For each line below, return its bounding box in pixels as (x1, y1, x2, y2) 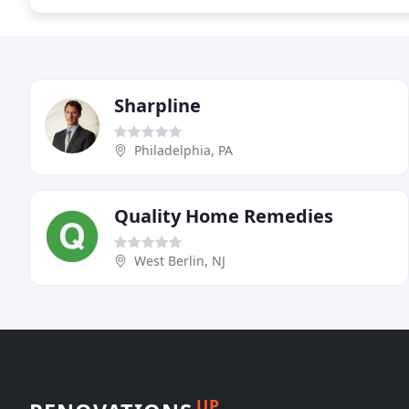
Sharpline (114, 92, 201, 118)
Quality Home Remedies (114, 203, 333, 228)
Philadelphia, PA (134, 141, 233, 159)
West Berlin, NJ (134, 251, 225, 269)
